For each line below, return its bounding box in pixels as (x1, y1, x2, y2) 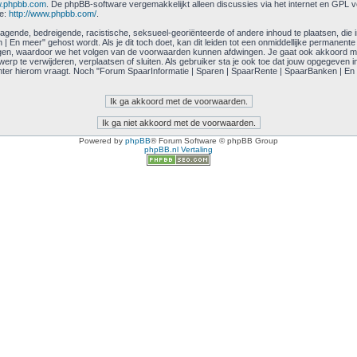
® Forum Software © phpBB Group (151, 136, 278, 145)
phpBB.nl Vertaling (144, 145, 213, 154)
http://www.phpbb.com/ (8, 9, 96, 18)
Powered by (79, 136, 125, 145)
